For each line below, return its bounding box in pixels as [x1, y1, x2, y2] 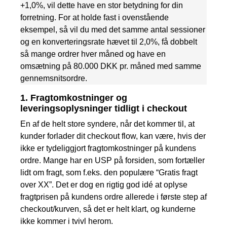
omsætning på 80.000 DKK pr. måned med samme [20, 61, 201, 70]
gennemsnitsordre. [20, 73, 87, 83]
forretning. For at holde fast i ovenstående [20, 13, 169, 22]
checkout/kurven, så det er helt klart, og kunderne [20, 204, 196, 213]
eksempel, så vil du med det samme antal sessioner [20, 25, 205, 34]
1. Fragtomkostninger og [20, 92, 127, 103]
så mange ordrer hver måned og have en [20, 49, 166, 58]
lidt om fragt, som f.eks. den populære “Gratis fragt [20, 168, 198, 177]
